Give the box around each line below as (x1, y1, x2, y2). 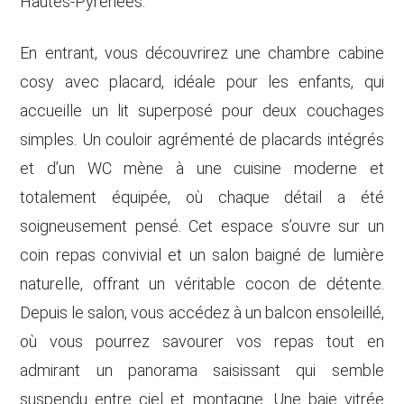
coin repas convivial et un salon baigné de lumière (20, 245, 384, 264)
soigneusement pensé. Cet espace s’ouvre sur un (20, 216, 384, 235)
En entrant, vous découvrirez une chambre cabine (20, 43, 384, 62)
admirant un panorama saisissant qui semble (20, 361, 384, 380)
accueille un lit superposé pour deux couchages (20, 101, 384, 120)
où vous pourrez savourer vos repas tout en (20, 332, 384, 351)
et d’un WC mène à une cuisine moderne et (20, 159, 384, 178)
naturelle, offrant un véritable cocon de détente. (20, 274, 384, 293)
